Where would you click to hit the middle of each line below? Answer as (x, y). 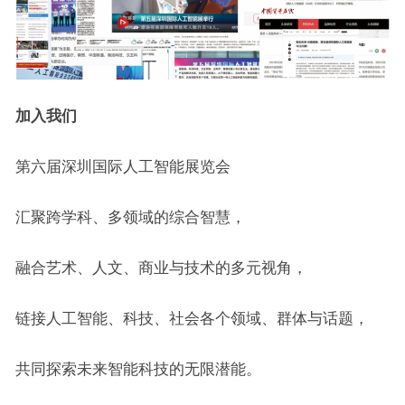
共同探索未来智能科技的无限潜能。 (138, 369)
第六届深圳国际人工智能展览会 (122, 167)
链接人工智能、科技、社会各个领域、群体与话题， (192, 319)
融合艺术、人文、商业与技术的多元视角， (161, 268)
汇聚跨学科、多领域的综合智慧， (130, 217)
